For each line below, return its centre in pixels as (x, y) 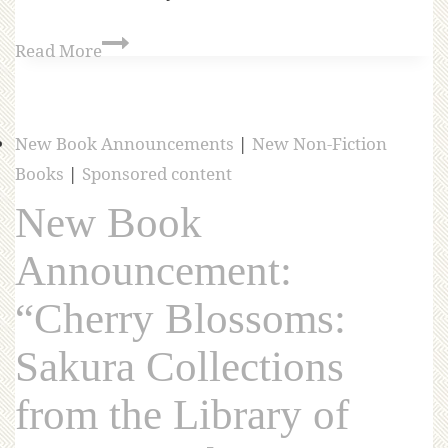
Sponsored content (157, 174)
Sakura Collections (179, 367)
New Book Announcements (124, 144)
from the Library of (182, 415)
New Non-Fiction (319, 144)
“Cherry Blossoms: (180, 319)
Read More (58, 50)
